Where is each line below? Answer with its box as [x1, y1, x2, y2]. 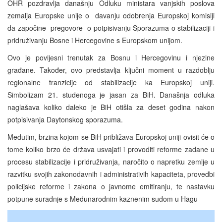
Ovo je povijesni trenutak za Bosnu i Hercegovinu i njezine [7, 52, 215, 62]
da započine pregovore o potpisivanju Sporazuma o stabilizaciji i [7, 22, 215, 33]
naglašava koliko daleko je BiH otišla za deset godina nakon [7, 102, 215, 112]
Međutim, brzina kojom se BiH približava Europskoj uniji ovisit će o [7, 131, 215, 142]
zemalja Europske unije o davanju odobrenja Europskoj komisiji [7, 10, 215, 20]
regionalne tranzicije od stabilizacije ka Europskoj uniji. [7, 77, 215, 87]
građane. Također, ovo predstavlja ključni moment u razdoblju [7, 64, 215, 75]
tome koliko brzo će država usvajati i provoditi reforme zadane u [7, 144, 215, 154]
